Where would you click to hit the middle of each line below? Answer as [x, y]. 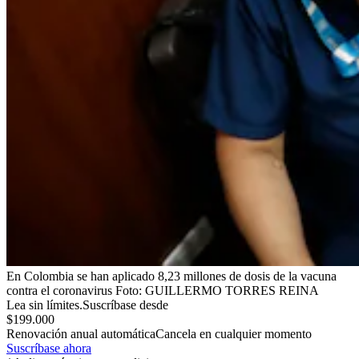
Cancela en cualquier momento [234, 333]
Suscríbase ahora [49, 348]
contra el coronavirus [59, 290]
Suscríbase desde [125, 305]
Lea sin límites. [44, 305]
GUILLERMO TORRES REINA [232, 290]
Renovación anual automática [81, 333]
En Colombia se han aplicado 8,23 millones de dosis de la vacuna [171, 276]
